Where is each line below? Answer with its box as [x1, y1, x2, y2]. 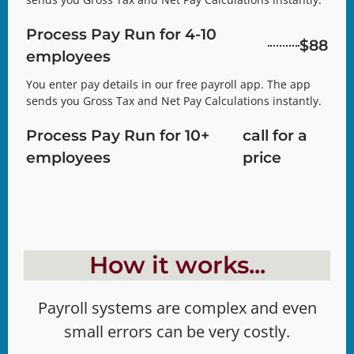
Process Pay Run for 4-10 [26, 25, 217, 44]
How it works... [88, 250, 265, 281]
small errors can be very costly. [64, 321, 290, 343]
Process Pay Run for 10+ [26, 126, 209, 145]
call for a [242, 126, 307, 145]
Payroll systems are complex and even [37, 297, 317, 319]
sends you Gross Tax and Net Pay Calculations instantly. [26, 93, 322, 109]
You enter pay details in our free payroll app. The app [26, 77, 311, 92]
